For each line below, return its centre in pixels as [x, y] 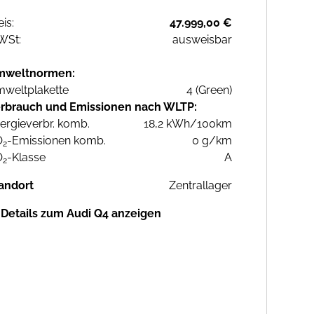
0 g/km [212, 141]
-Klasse [26, 158]
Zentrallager [200, 186]
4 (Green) [209, 90]
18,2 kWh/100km [188, 124]
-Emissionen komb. [56, 141]
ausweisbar [202, 40]
